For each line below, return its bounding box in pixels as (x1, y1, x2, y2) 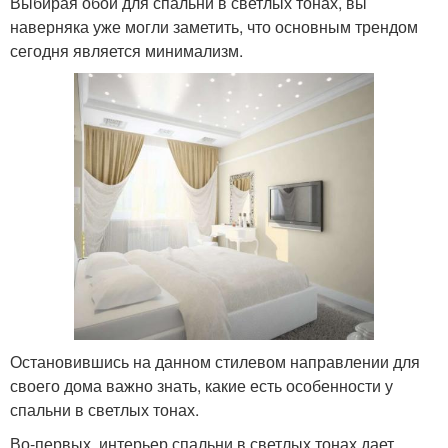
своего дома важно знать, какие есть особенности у (10, 373, 393, 397)
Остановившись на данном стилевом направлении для (10, 349, 420, 373)
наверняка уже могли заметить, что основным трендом (10, 14, 418, 38)
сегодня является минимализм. (10, 38, 243, 62)
